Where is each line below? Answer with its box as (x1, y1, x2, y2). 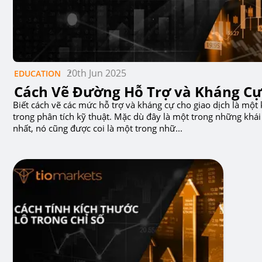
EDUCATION (14, 67, 61, 79)
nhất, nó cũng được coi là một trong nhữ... (13, 122, 182, 134)
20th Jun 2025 (67, 67, 126, 80)
